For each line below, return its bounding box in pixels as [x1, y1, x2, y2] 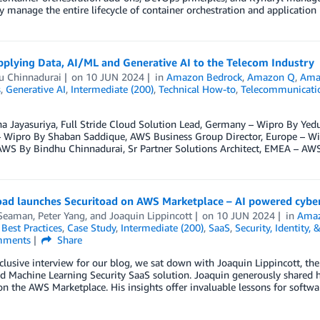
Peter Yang [37, 209, 85, 221]
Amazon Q [247, 71, 296, 83]
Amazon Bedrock [166, 71, 243, 83]
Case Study [66, 221, 116, 234]
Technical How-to [158, 83, 236, 95]
